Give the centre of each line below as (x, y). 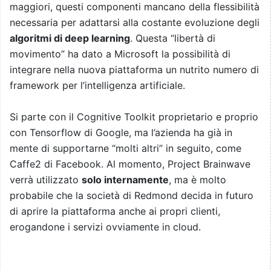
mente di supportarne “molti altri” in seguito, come (126, 149)
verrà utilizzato (46, 180)
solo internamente (125, 180)
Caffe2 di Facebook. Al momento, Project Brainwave (130, 164)
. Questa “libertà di (173, 38)
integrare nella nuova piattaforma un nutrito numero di (134, 70)
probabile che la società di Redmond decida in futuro (132, 196)
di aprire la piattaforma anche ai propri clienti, (115, 211)
